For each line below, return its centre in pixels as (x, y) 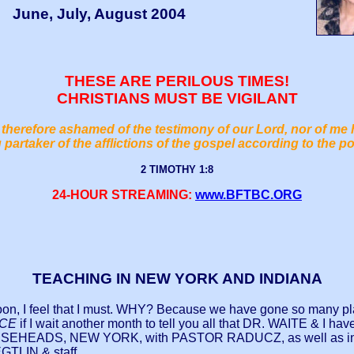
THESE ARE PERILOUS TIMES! (177, 81)
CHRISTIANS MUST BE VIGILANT (177, 98)
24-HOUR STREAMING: (124, 194)
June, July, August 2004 (99, 13)
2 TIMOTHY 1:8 (177, 169)
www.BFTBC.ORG (249, 194)
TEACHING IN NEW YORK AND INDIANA (177, 279)
